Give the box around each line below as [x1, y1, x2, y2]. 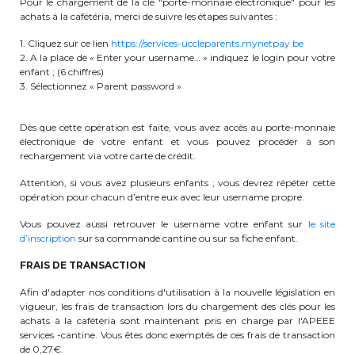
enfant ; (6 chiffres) [20, 66, 104, 78]
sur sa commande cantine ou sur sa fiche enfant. [76, 232, 298, 244]
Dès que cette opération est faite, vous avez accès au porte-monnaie [20, 121, 335, 133]
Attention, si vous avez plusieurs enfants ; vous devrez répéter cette [20, 177, 335, 189]
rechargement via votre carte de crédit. [20, 150, 196, 162]
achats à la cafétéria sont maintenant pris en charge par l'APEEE [20, 315, 335, 326]
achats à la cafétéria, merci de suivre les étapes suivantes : [20, 10, 277, 22]
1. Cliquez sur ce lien [20, 37, 111, 49]
